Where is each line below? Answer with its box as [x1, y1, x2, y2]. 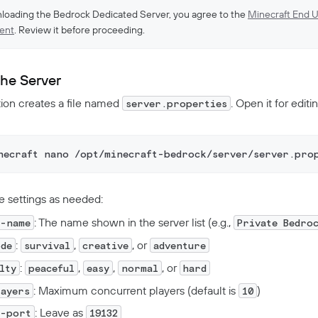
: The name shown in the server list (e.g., [34, 215, 234, 230]
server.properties [126, 97, 227, 110]
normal [121, 261, 158, 274]
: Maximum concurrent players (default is [33, 283, 238, 297]
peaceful [28, 261, 75, 274]
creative [82, 238, 128, 251]
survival [24, 238, 70, 251]
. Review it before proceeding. [14, 23, 145, 37]
